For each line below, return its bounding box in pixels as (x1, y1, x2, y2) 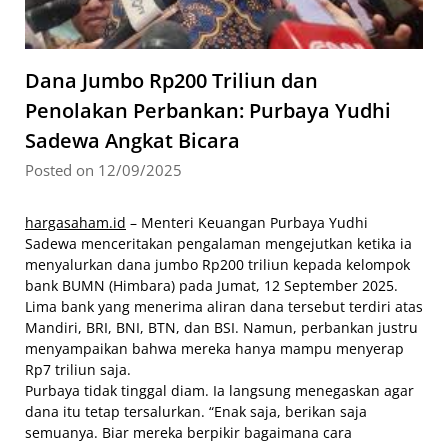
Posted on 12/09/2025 (25, 160, 182, 181)
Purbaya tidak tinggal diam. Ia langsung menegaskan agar (25, 381, 414, 401)
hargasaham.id (25, 213, 126, 233)
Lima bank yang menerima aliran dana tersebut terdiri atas (25, 297, 423, 317)
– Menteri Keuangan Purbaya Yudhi (126, 213, 368, 233)
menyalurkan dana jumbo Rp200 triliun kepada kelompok (25, 255, 410, 275)
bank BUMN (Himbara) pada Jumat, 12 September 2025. (25, 276, 398, 296)
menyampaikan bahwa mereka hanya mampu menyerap (25, 339, 404, 359)
